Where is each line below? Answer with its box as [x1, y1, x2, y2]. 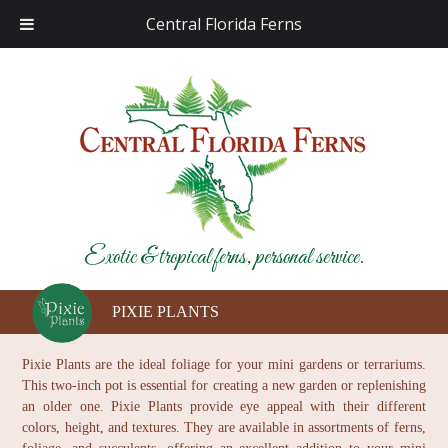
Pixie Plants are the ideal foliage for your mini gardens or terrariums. [22, 357, 426, 372]
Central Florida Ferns [146, 13, 302, 35]
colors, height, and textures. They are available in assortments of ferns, [22, 420, 426, 435]
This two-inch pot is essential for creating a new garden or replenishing [22, 378, 426, 393]
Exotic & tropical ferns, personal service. [84, 243, 364, 273]
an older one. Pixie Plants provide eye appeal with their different [22, 399, 426, 414]
